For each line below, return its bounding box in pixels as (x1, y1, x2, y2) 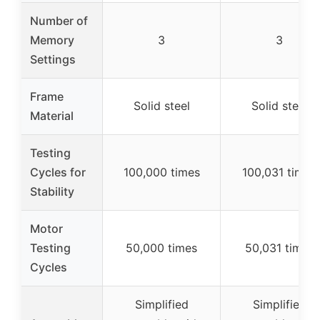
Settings (30, 51, 76, 66)
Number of (30, 13, 88, 28)
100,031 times (242, 164, 316, 179)
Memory (30, 32, 74, 47)
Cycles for (30, 164, 86, 179)
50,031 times (244, 240, 314, 255)
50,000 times (126, 240, 197, 255)
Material (30, 108, 74, 123)
